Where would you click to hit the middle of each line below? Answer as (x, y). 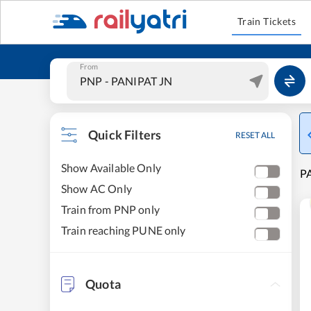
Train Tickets (267, 21)
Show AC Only (96, 188)
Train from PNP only (110, 209)
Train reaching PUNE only (124, 230)
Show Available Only (111, 168)
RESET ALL (255, 135)
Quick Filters (125, 135)
